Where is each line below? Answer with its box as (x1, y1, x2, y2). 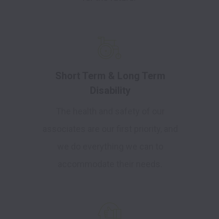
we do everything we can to (57, 141, 163, 152)
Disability (89, 85, 131, 97)
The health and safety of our (55, 106, 165, 117)
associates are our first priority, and (42, 124, 178, 134)
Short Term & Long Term (55, 70, 165, 82)
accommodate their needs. (58, 159, 162, 170)
